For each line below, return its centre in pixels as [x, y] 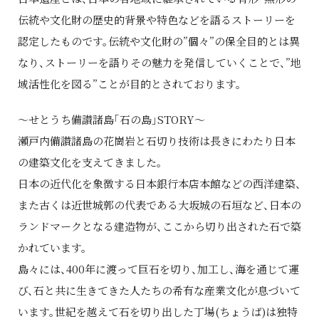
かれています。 [52, 247]
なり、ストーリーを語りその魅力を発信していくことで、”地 [159, 62]
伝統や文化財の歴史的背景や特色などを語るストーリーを [157, 19]
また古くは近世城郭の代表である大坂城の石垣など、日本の [159, 204]
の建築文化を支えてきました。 [90, 162]
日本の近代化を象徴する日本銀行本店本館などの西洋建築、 [159, 183]
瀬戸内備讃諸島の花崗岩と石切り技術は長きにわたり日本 [157, 140]
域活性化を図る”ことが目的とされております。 [130, 83]
